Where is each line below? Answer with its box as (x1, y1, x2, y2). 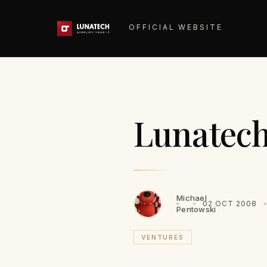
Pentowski (176, 204, 216, 214)
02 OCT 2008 (203, 199, 257, 208)
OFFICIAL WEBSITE (129, 22, 223, 32)
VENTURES (141, 233, 184, 241)
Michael (176, 193, 207, 203)
